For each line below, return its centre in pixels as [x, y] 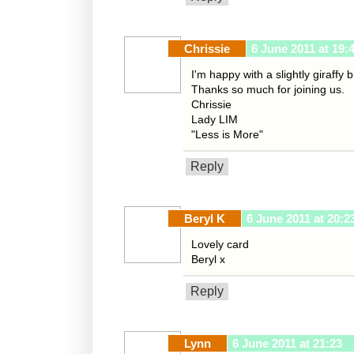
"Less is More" [227, 135]
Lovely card [220, 245]
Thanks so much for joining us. [268, 90]
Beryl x [208, 260]
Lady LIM [215, 120]
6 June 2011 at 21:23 [287, 344]
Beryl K [205, 219]
